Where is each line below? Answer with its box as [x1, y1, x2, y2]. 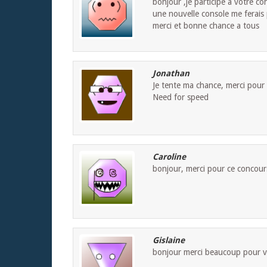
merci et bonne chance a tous [153, 21, 259, 31]
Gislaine [153, 235, 185, 246]
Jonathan [153, 69, 190, 79]
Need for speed [153, 92, 209, 103]
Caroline [153, 152, 186, 162]
